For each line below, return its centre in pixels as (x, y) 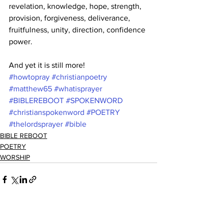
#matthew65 (30, 89)
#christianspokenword (47, 112)
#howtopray (29, 77)
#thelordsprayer (36, 124)
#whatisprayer (78, 89)
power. (21, 41)
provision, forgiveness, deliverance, (70, 18)
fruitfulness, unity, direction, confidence (78, 30)
